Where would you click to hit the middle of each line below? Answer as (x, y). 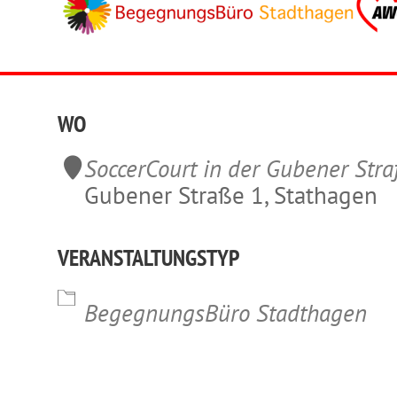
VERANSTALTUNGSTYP (148, 257)
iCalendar (135, 292)
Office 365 (337, 292)
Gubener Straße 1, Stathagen (230, 195)
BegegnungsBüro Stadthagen (225, 312)
